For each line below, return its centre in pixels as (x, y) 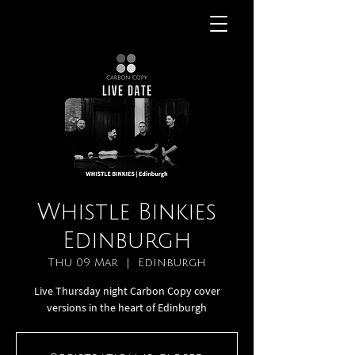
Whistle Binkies (127, 212)
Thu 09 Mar (83, 263)
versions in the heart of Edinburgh (127, 307)
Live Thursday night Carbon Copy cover (127, 291)
